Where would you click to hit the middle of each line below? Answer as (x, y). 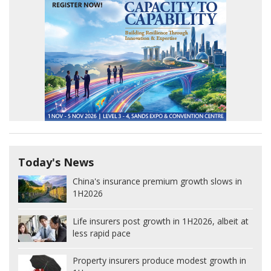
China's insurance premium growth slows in (157, 181)
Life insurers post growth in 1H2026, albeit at (161, 221)
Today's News (56, 162)
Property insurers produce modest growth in (159, 261)
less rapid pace (102, 233)
